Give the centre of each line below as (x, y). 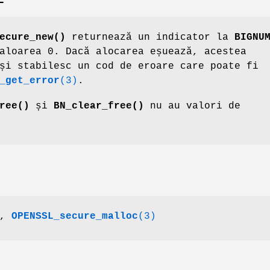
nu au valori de (192, 106)
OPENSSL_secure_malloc (75, 217)
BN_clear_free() (99, 106)
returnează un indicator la (150, 38)
